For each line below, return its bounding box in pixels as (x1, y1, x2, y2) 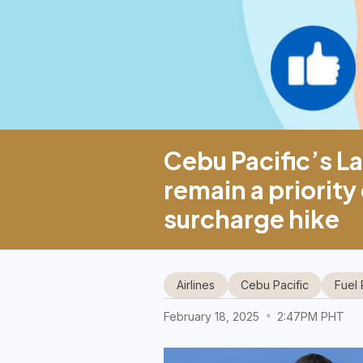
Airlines (176, 278, 215, 292)
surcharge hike (163, 203, 340, 234)
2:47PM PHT (273, 310, 344, 323)
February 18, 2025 (163, 310, 263, 323)
